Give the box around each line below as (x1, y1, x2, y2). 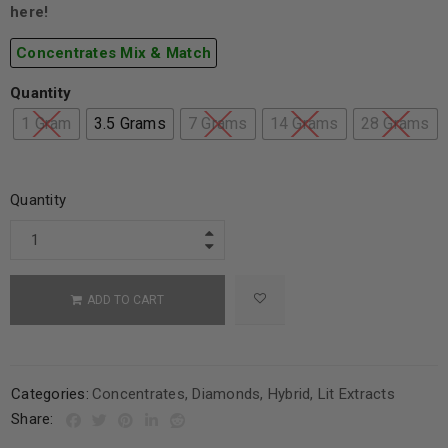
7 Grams (187, 114, 248, 134)
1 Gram (21, 114, 72, 134)
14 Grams (269, 114, 339, 134)
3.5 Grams (93, 114, 166, 134)
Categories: (11, 385, 89, 404)
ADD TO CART (87, 293, 164, 308)
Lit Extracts (317, 385, 395, 404)
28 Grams (360, 114, 430, 134)
